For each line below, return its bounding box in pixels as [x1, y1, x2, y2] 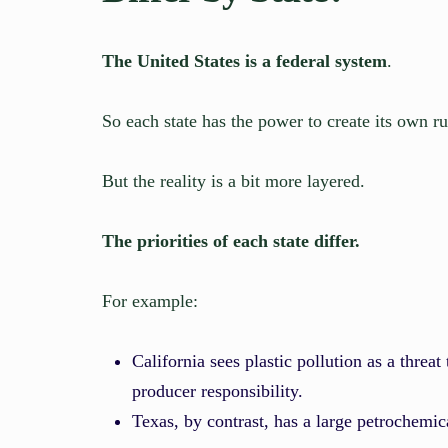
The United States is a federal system [102, 50, 387, 71]
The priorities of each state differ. [102, 230, 360, 251]
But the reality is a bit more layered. [102, 170, 365, 191]
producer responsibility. [132, 380, 303, 401]
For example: [102, 290, 198, 311]
